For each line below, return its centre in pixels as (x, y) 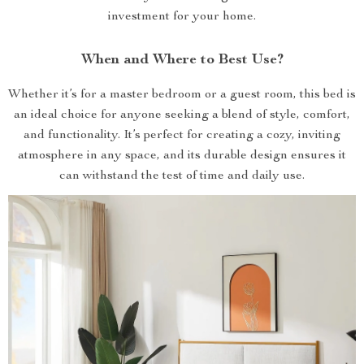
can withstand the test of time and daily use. (182, 176)
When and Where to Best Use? (182, 60)
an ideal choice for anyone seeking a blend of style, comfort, (182, 115)
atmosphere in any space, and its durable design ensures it (182, 156)
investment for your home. (182, 17)
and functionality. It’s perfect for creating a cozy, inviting (182, 136)
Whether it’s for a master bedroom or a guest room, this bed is (182, 95)
